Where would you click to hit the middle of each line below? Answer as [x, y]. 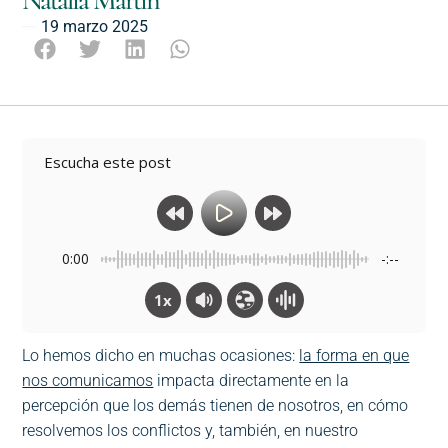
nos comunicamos [88, 381]
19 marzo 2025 [95, 27]
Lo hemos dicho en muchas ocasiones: [161, 356]
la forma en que [354, 356]
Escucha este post [112, 162]
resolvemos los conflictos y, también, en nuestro [190, 431]
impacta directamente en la [251, 381]
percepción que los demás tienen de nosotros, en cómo [215, 406]
